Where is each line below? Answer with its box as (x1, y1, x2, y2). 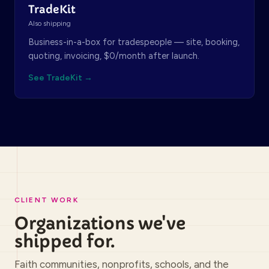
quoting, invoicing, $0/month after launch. (28, 50, 199, 61)
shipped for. (14, 231, 115, 252)
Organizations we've (14, 213, 186, 234)
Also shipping (28, 19, 71, 28)
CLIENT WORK (14, 196, 79, 204)
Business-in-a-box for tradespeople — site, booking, (28, 37, 240, 47)
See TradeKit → (28, 73, 92, 83)
